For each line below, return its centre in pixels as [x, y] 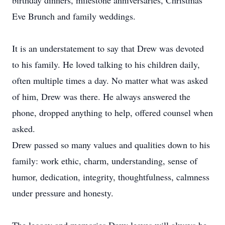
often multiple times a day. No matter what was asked [110, 80]
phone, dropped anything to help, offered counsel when [113, 113]
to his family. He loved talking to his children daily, [106, 64]
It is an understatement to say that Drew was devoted [108, 48]
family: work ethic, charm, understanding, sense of [105, 161]
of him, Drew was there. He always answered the [101, 96]
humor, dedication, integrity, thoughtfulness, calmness [111, 177]
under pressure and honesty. [63, 193]
